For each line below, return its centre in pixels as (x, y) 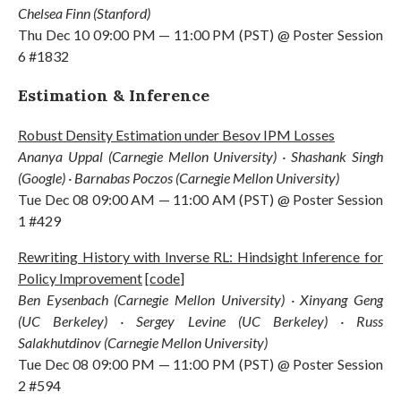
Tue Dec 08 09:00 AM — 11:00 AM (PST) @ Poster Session (200, 199)
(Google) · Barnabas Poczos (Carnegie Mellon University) (179, 177)
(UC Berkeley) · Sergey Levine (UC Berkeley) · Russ (200, 320)
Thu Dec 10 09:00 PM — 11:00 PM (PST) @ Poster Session (200, 34)
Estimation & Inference (114, 95)
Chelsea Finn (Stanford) (84, 13)
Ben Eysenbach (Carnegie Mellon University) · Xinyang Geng (200, 299)
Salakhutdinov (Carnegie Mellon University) (143, 342)
